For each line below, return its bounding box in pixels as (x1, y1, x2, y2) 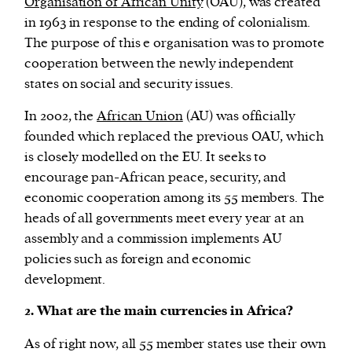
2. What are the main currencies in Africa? (24, 302, 294, 321)
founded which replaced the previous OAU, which (24, 128, 324, 146)
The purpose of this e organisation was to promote (24, 35, 324, 53)
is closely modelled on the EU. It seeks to (24, 148, 267, 167)
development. (24, 271, 106, 289)
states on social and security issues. (24, 75, 233, 93)
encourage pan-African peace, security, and (24, 169, 287, 187)
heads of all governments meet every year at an (24, 210, 304, 228)
